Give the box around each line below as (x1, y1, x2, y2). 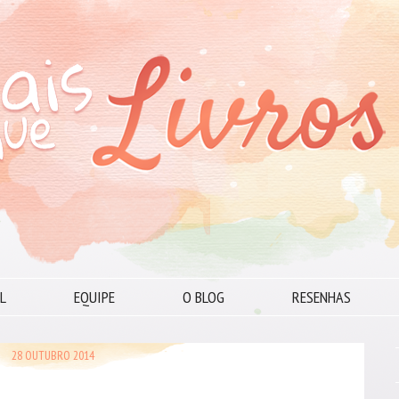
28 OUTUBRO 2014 (11, 347, 94, 363)
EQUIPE (74, 287, 115, 307)
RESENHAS (292, 287, 351, 307)
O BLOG (183, 287, 224, 307)
